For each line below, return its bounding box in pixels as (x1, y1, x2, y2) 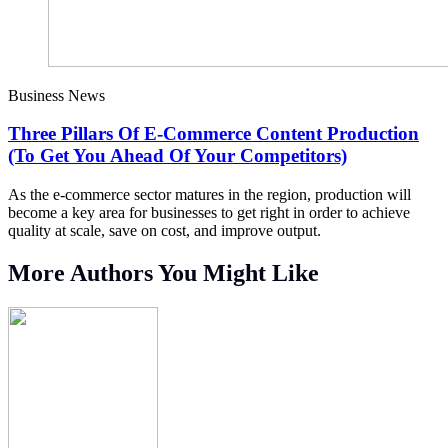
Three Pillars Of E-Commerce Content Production (8, 123, 419, 145)
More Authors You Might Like (8, 259, 319, 286)
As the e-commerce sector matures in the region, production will (8, 186, 411, 204)
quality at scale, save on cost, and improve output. (8, 222, 321, 240)
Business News (8, 86, 105, 104)
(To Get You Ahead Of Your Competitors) (8, 145, 347, 167)
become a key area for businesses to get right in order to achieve (8, 204, 410, 222)
